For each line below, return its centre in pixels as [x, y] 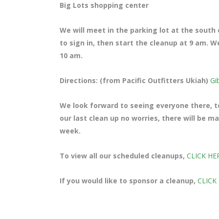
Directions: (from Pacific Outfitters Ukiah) [135, 80]
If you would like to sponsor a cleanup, [129, 181]
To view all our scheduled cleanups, [123, 156]
